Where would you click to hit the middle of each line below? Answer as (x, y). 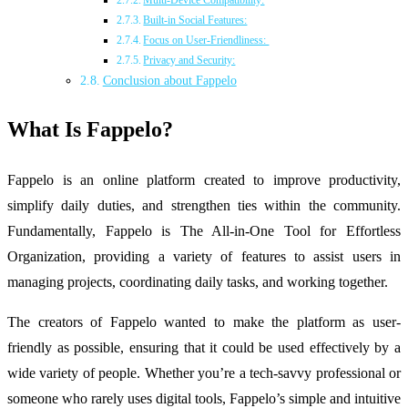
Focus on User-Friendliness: (206, 41)
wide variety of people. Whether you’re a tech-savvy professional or (204, 373)
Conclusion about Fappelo (169, 81)
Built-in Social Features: (195, 20)
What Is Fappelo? (90, 130)
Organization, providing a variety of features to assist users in (204, 256)
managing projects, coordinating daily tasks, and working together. (198, 282)
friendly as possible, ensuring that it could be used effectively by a (204, 347)
